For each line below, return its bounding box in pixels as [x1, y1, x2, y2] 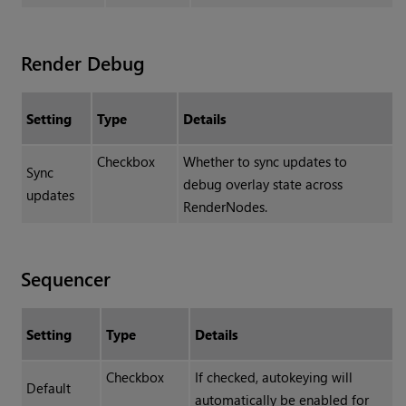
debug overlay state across [182, 175, 343, 194]
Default [25, 379, 71, 398]
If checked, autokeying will [194, 368, 353, 387]
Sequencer [21, 265, 111, 293]
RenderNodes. [182, 198, 267, 217]
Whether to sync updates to [182, 152, 347, 171]
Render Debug [21, 49, 146, 77]
